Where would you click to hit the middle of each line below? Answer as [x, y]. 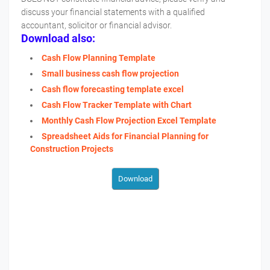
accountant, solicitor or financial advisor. [96, 26]
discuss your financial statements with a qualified [113, 12]
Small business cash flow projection [110, 74]
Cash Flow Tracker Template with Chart [117, 105]
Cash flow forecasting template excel [113, 89]
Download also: [58, 39]
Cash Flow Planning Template [99, 58]
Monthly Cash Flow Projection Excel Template [129, 121]
